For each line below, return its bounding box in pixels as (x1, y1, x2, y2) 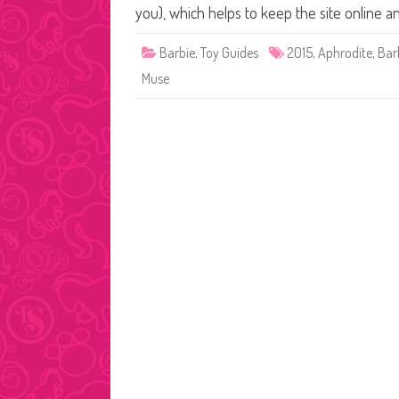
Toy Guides (200, 44, 258, 61)
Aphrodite (318, 44, 372, 61)
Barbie (159, 44, 195, 61)
